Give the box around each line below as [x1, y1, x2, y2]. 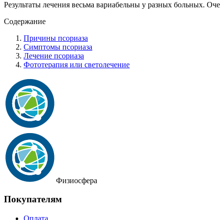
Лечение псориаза [24, 51, 84, 60]
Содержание [4, 17, 46, 26]
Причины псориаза [24, 33, 88, 42]
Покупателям [4, 194, 62, 205]
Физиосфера [55, 176, 97, 185]
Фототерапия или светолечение [24, 60, 130, 69]
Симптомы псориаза [24, 42, 92, 51]
